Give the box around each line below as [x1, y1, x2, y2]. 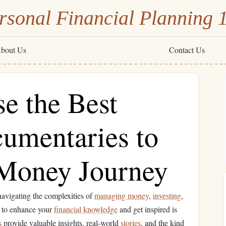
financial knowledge [54, 204, 118, 214]
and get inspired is [118, 204, 177, 214]
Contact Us [169, 44, 205, 55]
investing [153, 190, 181, 201]
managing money [94, 190, 149, 201]
